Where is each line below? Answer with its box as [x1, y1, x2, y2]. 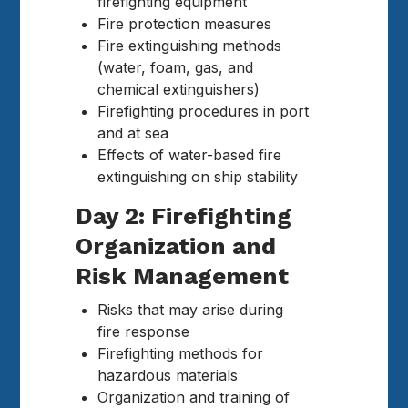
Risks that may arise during [97, 301, 284, 320]
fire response [97, 322, 190, 342]
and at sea [97, 123, 169, 142]
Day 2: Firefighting [76, 202, 292, 230]
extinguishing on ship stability [97, 167, 299, 186]
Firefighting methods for [97, 344, 264, 363]
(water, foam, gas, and [97, 57, 254, 76]
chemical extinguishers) [97, 79, 260, 98]
